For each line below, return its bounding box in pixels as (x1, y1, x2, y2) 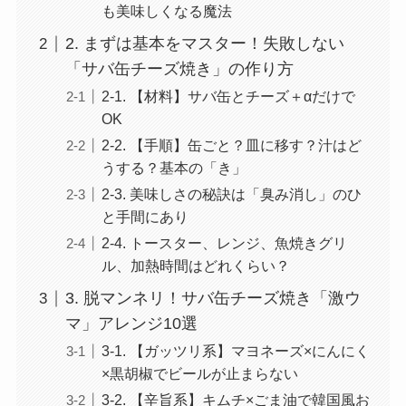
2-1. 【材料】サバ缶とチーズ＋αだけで (101, 88, 355, 105)
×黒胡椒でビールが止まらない (101, 365, 298, 382)
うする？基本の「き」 (101, 159, 246, 177)
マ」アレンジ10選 (64, 314, 198, 333)
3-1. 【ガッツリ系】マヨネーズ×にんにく (101, 343, 370, 360)
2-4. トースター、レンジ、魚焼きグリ (101, 235, 347, 252)
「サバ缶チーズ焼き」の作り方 (64, 60, 294, 79)
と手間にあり (101, 208, 188, 226)
